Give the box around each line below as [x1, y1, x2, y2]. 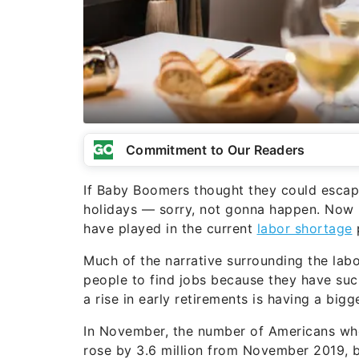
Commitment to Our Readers [126, 141, 305, 158]
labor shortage [256, 220, 353, 236]
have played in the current [83, 220, 257, 236]
